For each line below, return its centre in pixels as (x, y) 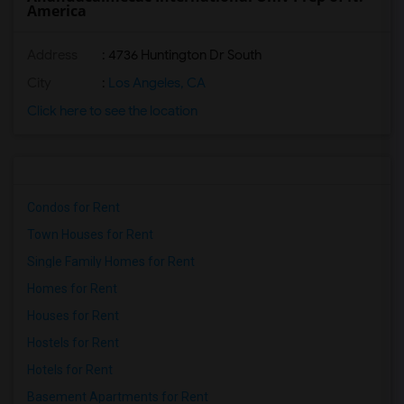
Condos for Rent (73, 207)
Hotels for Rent (70, 370)
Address (52, 55)
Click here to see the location (112, 111)
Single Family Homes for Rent (111, 262)
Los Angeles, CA (156, 83)
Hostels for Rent (73, 343)
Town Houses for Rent (90, 234)
